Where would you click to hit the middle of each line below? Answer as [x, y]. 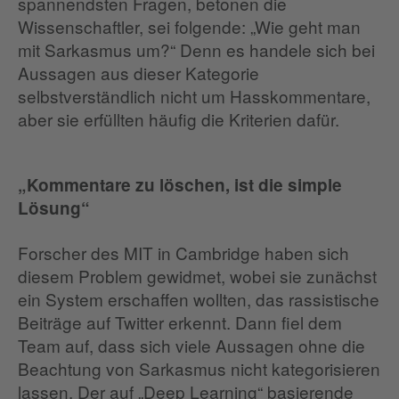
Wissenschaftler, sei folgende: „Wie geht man [189, 26]
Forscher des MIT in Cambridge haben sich [183, 252]
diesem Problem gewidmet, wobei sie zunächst [197, 276]
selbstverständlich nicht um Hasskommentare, [194, 96]
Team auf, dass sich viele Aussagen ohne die [191, 345]
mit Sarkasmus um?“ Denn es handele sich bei [196, 49]
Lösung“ [54, 208]
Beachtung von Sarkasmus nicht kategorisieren [199, 368]
